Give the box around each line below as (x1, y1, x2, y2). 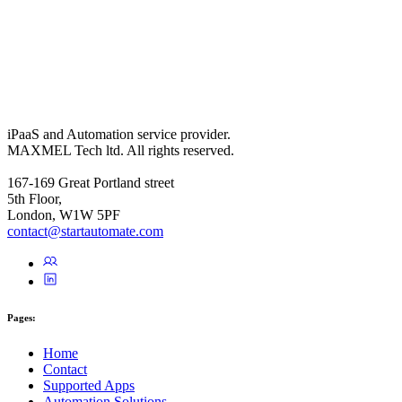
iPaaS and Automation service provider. (7, 126, 231, 142)
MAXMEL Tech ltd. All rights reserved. (7, 142, 234, 158)
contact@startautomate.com (7, 223, 163, 239)
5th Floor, (7, 190, 62, 206)
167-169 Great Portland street (7, 174, 174, 190)
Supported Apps (43, 377, 135, 393)
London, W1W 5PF (7, 206, 120, 223)
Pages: (7, 311, 36, 323)
